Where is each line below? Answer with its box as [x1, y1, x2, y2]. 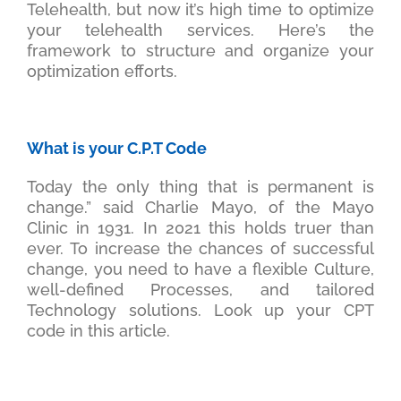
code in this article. [26, 321, 170, 341]
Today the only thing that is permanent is [26, 177, 375, 197]
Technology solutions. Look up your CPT [26, 301, 375, 320]
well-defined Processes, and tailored [26, 280, 375, 300]
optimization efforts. [26, 62, 177, 81]
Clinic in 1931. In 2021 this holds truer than [26, 218, 375, 238]
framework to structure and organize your [26, 41, 375, 61]
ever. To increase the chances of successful [26, 239, 375, 259]
